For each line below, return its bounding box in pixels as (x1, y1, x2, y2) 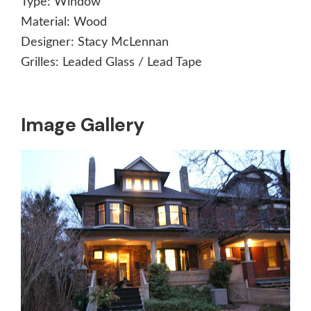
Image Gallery (21, 112, 144, 137)
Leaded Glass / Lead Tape (62, 56, 202, 69)
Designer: (21, 36, 78, 49)
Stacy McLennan (78, 36, 169, 49)
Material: (21, 16, 74, 28)
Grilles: (21, 56, 62, 69)
